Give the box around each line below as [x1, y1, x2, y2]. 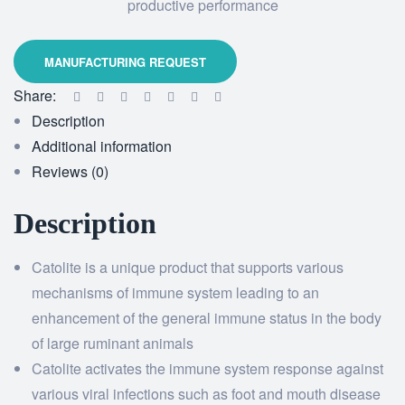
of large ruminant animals [32, 333, 193, 353]
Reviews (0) [32, 161, 108, 182]
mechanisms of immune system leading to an [32, 282, 319, 303]
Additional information [32, 136, 172, 156]
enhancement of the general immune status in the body [32, 307, 381, 328]
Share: [14, 85, 56, 106]
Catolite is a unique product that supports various [32, 257, 344, 278]
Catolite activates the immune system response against [32, 358, 383, 379]
